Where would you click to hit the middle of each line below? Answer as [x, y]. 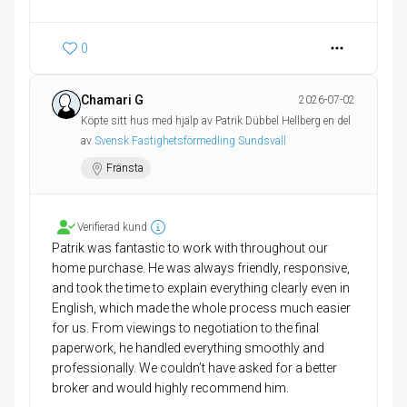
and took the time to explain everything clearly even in [201, 288]
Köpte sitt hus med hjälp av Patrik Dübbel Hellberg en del [216, 121]
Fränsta [125, 169]
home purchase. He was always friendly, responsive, [201, 268]
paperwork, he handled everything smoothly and [188, 348]
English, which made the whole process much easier [201, 308]
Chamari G [112, 100]
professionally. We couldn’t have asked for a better [194, 368]
